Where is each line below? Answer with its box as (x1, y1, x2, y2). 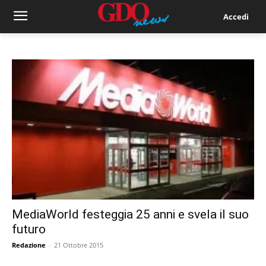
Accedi (223, 11, 249, 22)
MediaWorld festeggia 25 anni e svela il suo (12, 207, 249, 222)
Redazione (12, 240, 46, 250)
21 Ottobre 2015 (54, 240, 103, 250)
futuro (12, 222, 46, 237)
